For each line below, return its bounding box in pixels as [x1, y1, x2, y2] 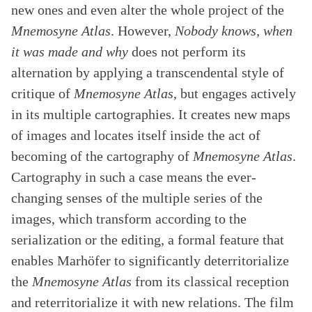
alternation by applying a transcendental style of [11, 65, 284, 80]
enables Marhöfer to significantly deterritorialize [11, 253, 289, 268]
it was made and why [11, 44, 128, 59]
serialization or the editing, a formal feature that [11, 232, 284, 247]
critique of [11, 86, 74, 101]
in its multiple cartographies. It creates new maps [11, 107, 290, 122]
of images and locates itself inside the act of [11, 127, 260, 143]
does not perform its [128, 44, 246, 59]
